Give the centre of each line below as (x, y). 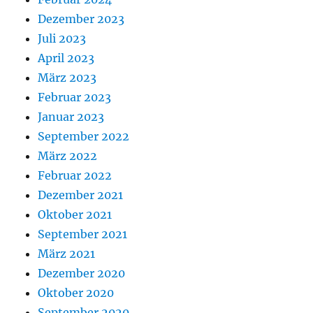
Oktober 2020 (76, 293)
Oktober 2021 (75, 215)
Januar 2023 (71, 117)
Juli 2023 (62, 39)
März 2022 (68, 156)
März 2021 (67, 254)
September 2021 (83, 234)
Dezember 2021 (81, 195)
